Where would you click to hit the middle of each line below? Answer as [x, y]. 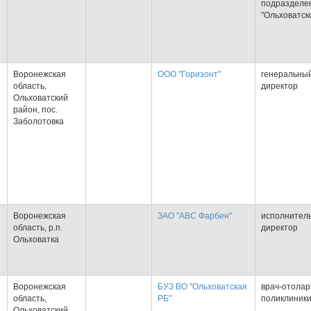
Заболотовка [39, 121]
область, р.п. [38, 228]
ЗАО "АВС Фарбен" [195, 216]
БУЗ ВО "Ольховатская [202, 287]
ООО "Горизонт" [189, 74]
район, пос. [35, 110]
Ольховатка [36, 239]
